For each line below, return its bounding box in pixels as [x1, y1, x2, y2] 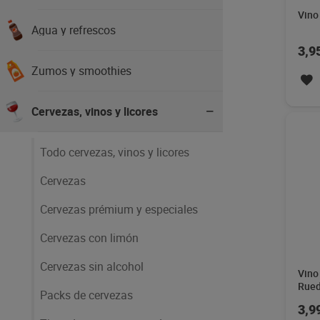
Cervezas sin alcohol [40, 259, 144, 274]
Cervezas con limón [40, 230, 139, 246]
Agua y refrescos [31, 22, 116, 38]
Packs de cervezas [40, 287, 133, 303]
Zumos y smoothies [31, 63, 131, 79]
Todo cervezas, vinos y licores [40, 144, 189, 160]
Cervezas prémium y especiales [40, 201, 198, 217]
